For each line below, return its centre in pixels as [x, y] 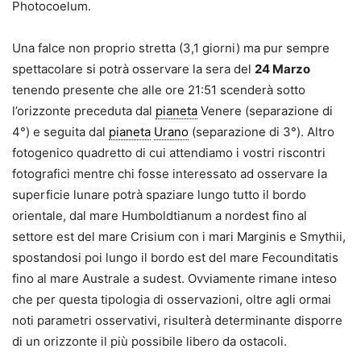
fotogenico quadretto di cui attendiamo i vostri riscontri [169, 152]
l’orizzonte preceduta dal [84, 110]
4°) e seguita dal [60, 131]
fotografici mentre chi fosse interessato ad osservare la [170, 173]
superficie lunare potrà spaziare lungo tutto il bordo [159, 194]
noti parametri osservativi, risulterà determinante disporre [177, 320]
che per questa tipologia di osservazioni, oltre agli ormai [172, 299]
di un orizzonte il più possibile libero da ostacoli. [149, 341]
